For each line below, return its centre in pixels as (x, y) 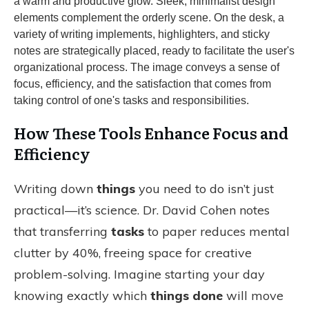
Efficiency (52, 153)
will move (253, 296)
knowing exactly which (82, 296)
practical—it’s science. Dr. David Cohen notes (142, 210)
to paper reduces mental (217, 231)
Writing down (55, 189)
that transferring (62, 231)
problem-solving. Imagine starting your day (139, 274)
